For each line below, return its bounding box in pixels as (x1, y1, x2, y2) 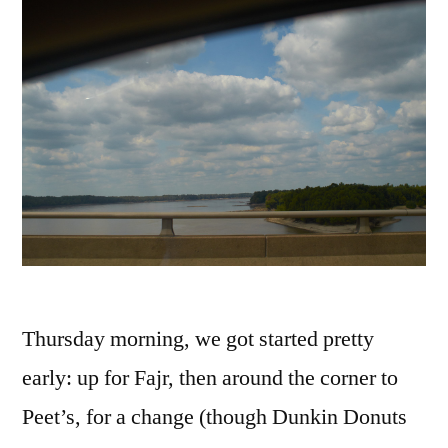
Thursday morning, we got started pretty (22, 325, 374, 354)
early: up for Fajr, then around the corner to (22, 364, 398, 393)
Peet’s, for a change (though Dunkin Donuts (22, 403, 407, 432)
